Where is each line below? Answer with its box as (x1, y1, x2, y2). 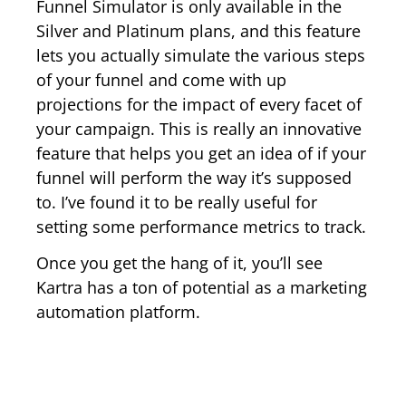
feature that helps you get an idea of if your (36, 141, 366, 164)
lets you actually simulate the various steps (36, 43, 365, 66)
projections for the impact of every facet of (36, 92, 362, 115)
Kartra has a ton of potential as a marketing (36, 276, 367, 299)
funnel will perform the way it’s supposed (36, 166, 352, 188)
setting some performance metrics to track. (36, 215, 366, 237)
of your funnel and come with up (36, 68, 286, 91)
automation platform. (36, 301, 200, 324)
